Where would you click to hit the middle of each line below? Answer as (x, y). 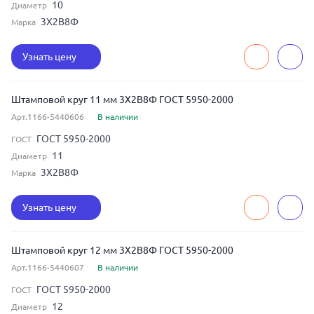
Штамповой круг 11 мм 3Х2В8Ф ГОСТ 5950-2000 (122, 100)
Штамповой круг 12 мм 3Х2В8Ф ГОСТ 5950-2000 (122, 250)
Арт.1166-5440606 (48, 117)
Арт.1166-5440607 (48, 267)
